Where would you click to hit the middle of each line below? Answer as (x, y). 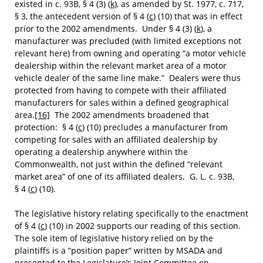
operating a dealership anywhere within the (101, 152)
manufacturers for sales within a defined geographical (122, 102)
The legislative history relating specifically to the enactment (131, 213)
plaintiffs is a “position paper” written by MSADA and (119, 250)
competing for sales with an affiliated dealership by (116, 139)
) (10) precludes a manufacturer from (155, 127)
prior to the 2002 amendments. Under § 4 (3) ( (106, 28)
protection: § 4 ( (46, 127)
